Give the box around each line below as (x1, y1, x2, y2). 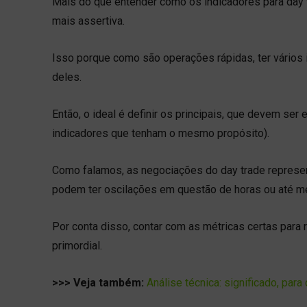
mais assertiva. (52, 14, 127, 27)
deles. (52, 70, 84, 84)
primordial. (52, 238, 102, 252)
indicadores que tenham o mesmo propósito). (52, 126, 269, 140)
